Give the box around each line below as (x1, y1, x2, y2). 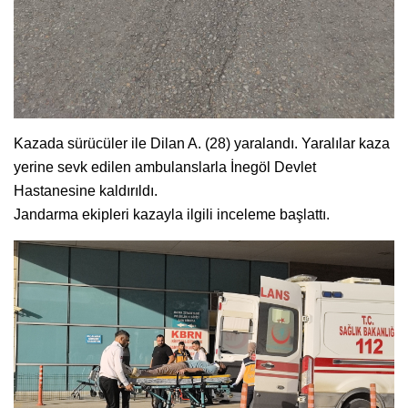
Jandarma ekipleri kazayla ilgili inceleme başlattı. (14, 207, 330, 223)
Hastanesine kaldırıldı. (14, 183, 158, 199)
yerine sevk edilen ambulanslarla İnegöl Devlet (14, 159, 316, 176)
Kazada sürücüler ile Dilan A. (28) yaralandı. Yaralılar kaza (14, 136, 390, 152)
